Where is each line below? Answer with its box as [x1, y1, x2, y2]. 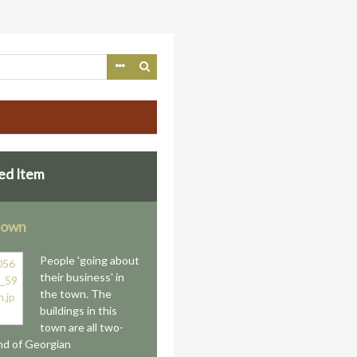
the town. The [40, 287, 112, 300]
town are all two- [40, 320, 124, 334]
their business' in [40, 270, 125, 284]
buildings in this [40, 304, 118, 317]
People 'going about [40, 253, 140, 267]
